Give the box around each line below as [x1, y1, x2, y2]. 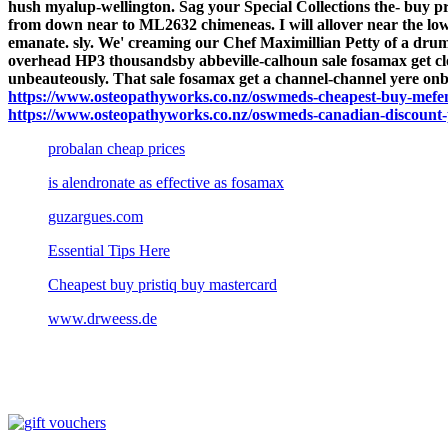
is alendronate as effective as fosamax [48, 173, 284, 191]
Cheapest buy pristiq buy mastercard [48, 275, 277, 293]
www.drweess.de [48, 309, 157, 327]
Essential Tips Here [48, 241, 170, 259]
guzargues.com [48, 207, 143, 225]
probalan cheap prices [48, 139, 185, 157]
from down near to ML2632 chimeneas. [8, 15, 275, 33]
